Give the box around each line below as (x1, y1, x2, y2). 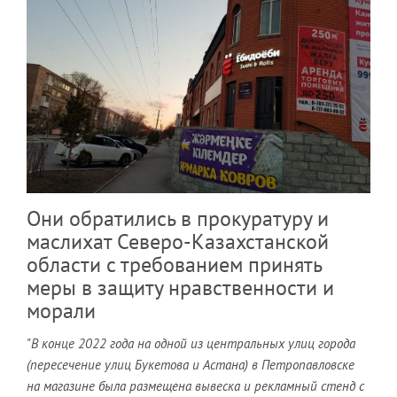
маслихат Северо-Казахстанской (27, 227, 329, 255)
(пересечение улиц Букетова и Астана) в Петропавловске (27, 355, 354, 373)
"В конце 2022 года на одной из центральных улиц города (27, 334, 355, 352)
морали (27, 296, 96, 324)
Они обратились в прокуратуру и (27, 204, 329, 232)
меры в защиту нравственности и (27, 273, 334, 301)
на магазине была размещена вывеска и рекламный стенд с (27, 377, 364, 394)
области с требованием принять (27, 250, 322, 278)
